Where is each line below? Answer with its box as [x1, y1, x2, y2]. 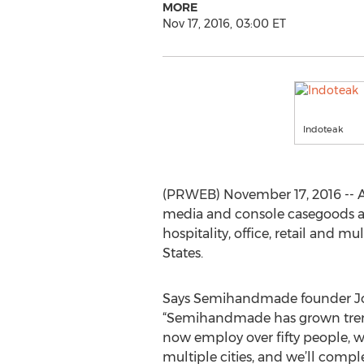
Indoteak [303, 123, 344, 135]
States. [162, 245, 203, 261]
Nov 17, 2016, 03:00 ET [162, 16, 286, 31]
